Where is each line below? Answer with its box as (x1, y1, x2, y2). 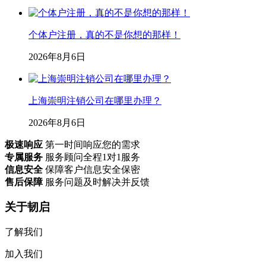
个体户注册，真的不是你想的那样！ (28, 29, 180, 40)
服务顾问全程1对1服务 (45, 151, 140, 162)
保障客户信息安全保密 (45, 164, 140, 175)
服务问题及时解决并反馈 (45, 176, 150, 187)
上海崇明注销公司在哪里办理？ (28, 95, 161, 106)
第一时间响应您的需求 (45, 139, 140, 150)
